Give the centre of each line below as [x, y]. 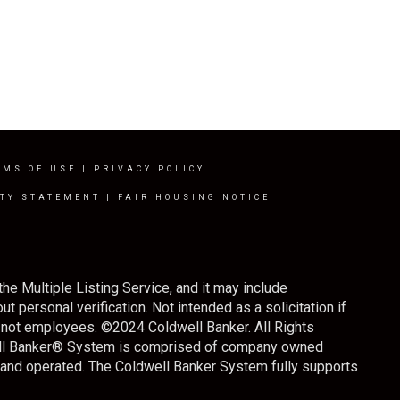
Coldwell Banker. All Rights [229, 327]
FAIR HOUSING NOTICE [194, 197]
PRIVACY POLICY [149, 169]
